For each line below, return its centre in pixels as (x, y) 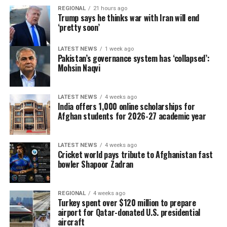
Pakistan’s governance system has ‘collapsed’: (134, 59)
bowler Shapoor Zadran (95, 164)
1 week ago (119, 49)
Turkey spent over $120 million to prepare (127, 203)
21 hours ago (110, 9)
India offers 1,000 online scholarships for (126, 107)
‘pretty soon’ (79, 28)
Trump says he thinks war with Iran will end (128, 18)
